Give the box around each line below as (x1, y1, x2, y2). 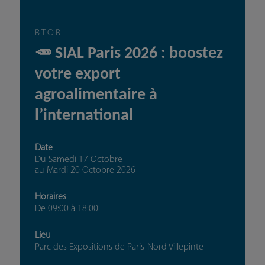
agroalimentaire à (34, 87, 157, 104)
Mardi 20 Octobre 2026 (46, 166, 135, 176)
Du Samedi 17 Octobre (34, 155, 122, 165)
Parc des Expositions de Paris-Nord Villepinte (34, 243, 203, 253)
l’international (34, 108, 133, 125)
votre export (34, 66, 121, 83)
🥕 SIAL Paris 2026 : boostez (34, 46, 223, 63)
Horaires (34, 192, 66, 202)
